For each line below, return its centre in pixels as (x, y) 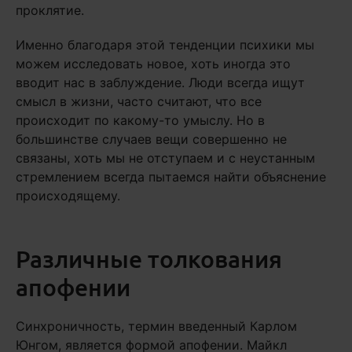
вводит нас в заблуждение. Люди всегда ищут (160, 83)
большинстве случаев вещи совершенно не (151, 139)
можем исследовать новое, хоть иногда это (153, 64)
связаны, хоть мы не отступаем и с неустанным (165, 158)
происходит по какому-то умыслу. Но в (140, 121)
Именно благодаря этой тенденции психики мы (165, 45)
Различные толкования (149, 259)
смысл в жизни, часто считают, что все (139, 102)
